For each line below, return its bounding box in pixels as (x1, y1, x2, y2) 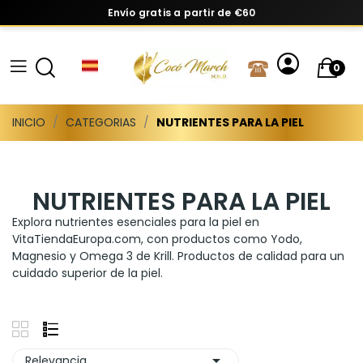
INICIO (12, 113, 45, 130)
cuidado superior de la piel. (12, 264, 163, 281)
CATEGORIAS (66, 113, 136, 130)
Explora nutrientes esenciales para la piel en (12, 213, 259, 230)
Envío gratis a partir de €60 (107, 6, 256, 19)
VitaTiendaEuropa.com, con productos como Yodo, (12, 230, 302, 247)
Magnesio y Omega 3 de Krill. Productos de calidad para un (12, 247, 344, 264)
